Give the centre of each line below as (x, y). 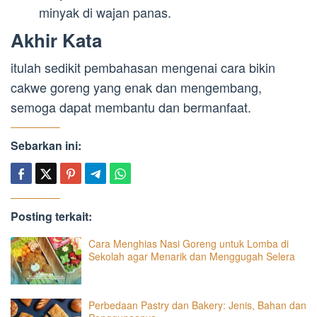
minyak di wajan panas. (105, 12)
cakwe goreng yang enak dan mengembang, (136, 87)
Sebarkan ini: (46, 145)
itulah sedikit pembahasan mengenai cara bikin (143, 67)
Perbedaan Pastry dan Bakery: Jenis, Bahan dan (197, 305)
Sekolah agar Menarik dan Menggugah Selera (192, 256)
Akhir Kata (56, 40)
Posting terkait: (51, 216)
